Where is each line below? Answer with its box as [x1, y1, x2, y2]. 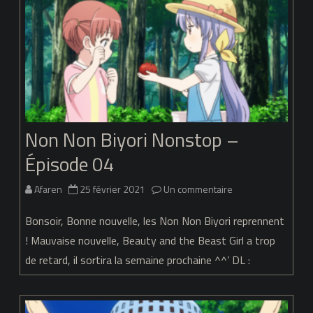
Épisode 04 [25, 149, 115, 180]
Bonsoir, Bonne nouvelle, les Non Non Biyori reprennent [25, 212, 284, 230]
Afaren [34, 182, 62, 197]
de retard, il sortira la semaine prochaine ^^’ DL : [25, 252, 250, 269]
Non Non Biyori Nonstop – [25, 124, 239, 155]
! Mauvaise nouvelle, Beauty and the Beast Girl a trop [25, 232, 275, 249]
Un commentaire [163, 182, 233, 197]
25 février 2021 [80, 182, 145, 197]
